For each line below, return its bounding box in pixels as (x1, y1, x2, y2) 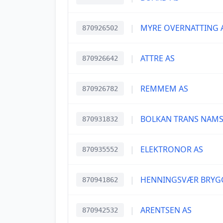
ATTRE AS (140, 53, 175, 64)
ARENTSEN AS (140, 205, 192, 216)
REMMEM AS (140, 83, 188, 94)
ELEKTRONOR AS (140, 144, 203, 155)
